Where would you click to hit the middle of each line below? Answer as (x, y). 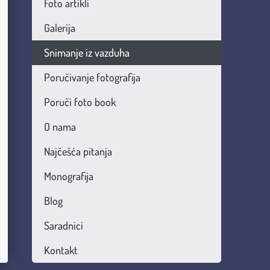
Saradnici (63, 225)
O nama (60, 127)
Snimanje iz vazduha (86, 52)
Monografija (68, 176)
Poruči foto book (80, 102)
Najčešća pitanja (78, 151)
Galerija (59, 28)
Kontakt (61, 250)
